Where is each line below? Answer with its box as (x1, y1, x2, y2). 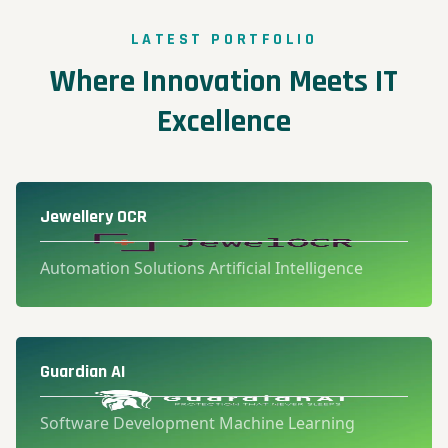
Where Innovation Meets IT (50, 61, 398, 103)
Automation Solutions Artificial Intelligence (40, 257, 363, 280)
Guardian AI (40, 360, 126, 384)
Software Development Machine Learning (40, 412, 355, 435)
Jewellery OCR (40, 205, 147, 229)
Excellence (157, 101, 291, 143)
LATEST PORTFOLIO (130, 29, 318, 51)
